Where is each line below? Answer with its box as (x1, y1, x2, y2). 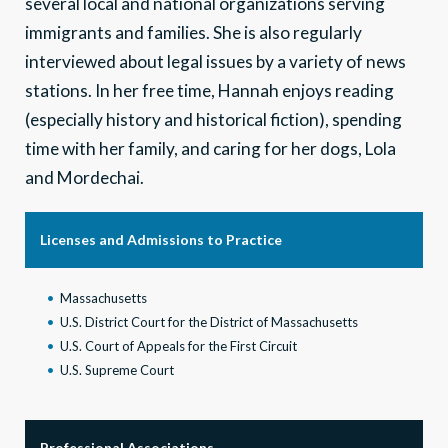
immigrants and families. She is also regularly (25, 21, 362, 43)
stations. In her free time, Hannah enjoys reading (25, 79, 394, 101)
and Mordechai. (25, 166, 144, 188)
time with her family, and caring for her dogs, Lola (25, 137, 396, 159)
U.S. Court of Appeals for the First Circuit (60, 337, 297, 354)
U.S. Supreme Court (60, 361, 174, 378)
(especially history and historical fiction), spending (25, 108, 402, 130)
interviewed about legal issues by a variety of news (25, 50, 406, 72)
